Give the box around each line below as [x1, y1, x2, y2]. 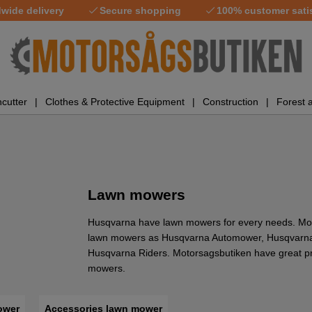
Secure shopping [100, 5, 182, 16]
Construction [202, 95, 258, 107]
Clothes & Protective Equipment [45, 95, 185, 107]
